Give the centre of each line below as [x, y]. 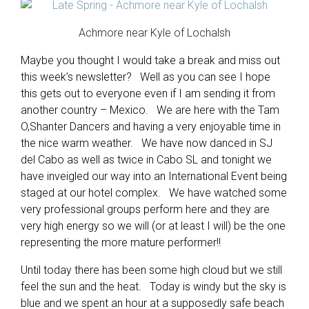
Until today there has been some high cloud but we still [151, 270]
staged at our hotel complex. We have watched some [154, 193]
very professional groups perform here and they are [145, 209]
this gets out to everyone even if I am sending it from [148, 93]
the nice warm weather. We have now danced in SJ [147, 143]
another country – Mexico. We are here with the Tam [150, 110]
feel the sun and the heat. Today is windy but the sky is [153, 287]
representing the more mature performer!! [121, 242]
